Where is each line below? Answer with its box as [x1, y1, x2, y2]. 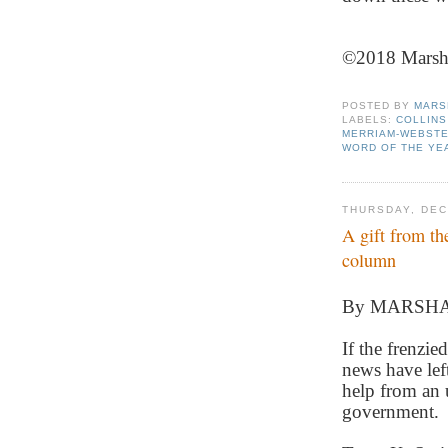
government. [342, 401, 439, 423]
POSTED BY [342, 99, 415, 111]
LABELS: [342, 113, 397, 125]
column [342, 248, 396, 273]
